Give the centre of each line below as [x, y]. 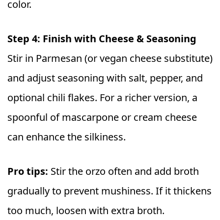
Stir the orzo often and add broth [124, 171]
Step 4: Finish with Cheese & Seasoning [102, 38]
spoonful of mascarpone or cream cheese [102, 117]
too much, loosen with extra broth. [86, 210]
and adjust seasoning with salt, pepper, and [105, 78]
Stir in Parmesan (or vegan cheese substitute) [110, 58]
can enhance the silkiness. [67, 137]
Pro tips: [28, 171]
